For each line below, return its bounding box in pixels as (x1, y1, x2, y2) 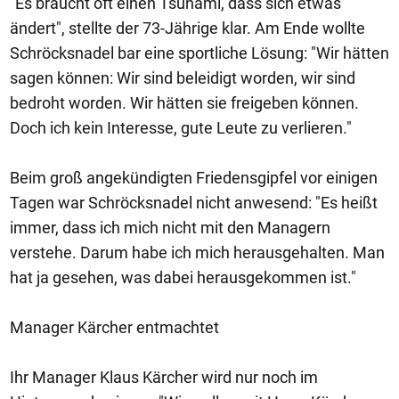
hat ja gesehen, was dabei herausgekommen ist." (10, 268, 360, 287)
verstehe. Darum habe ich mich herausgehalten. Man (10, 243, 385, 262)
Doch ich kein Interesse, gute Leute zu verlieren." (10, 118, 352, 137)
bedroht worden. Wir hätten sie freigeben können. (10, 94, 359, 112)
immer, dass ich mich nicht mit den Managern (10, 218, 330, 237)
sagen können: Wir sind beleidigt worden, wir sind (10, 69, 355, 87)
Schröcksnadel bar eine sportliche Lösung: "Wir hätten (10, 44, 389, 62)
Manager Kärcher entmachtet (10, 318, 219, 337)
